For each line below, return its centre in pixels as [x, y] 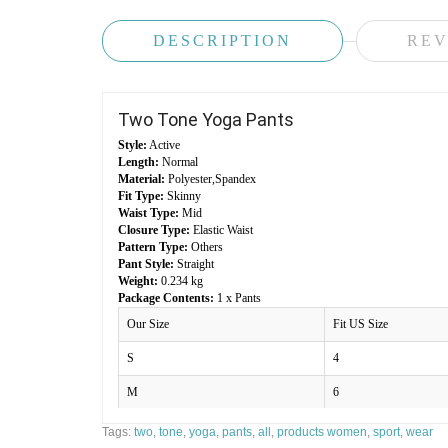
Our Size [148, 324]
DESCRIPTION [222, 40]
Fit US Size [360, 324]
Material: [141, 179]
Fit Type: [141, 196]
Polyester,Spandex [210, 179]
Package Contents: [166, 298]
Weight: [138, 281]
